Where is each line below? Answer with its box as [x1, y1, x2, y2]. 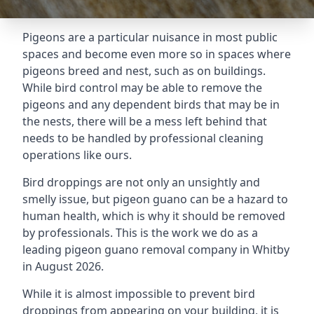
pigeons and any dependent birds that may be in [22, 97, 280, 112]
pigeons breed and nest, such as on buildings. [22, 63, 266, 78]
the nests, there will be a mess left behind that [22, 114, 267, 129]
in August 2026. [22, 259, 104, 274]
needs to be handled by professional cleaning [22, 130, 264, 146]
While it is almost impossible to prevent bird [22, 286, 255, 301]
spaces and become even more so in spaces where [22, 46, 291, 62]
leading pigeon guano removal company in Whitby [22, 242, 289, 257]
